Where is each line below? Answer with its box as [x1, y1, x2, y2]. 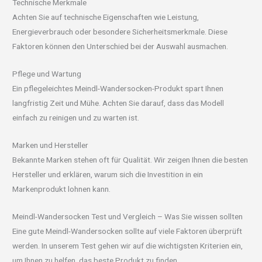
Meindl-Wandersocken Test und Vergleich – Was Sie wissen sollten [12, 211, 243, 221]
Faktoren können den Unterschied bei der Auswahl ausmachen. [12, 42, 229, 51]
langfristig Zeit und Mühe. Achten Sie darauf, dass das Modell [12, 98, 225, 108]
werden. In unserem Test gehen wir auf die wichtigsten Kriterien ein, [12, 240, 243, 250]
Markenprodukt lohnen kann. [12, 184, 111, 194]
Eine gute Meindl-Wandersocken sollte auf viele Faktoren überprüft [12, 226, 243, 236]
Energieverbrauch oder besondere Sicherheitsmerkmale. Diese [12, 27, 228, 37]
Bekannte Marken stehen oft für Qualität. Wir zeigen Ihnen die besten [12, 154, 249, 164]
